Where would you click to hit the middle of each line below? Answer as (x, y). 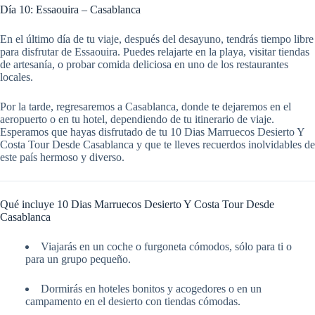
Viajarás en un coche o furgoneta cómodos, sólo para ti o (166, 247)
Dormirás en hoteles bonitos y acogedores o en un (151, 289)
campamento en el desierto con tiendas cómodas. (133, 302)
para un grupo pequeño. (78, 259)
